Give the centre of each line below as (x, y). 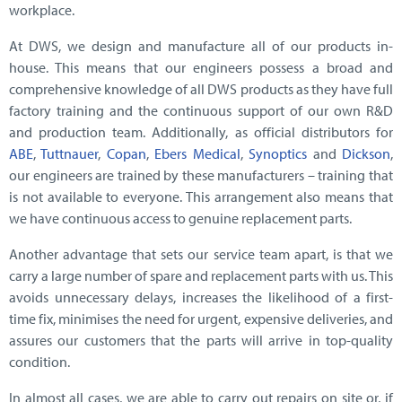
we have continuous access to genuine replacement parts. (180, 218)
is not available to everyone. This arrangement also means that (201, 197)
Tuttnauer (70, 154)
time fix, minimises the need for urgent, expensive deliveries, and (201, 319)
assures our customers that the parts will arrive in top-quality (201, 341)
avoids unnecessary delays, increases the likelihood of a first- (201, 297)
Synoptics (281, 154)
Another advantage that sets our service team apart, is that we (201, 254)
